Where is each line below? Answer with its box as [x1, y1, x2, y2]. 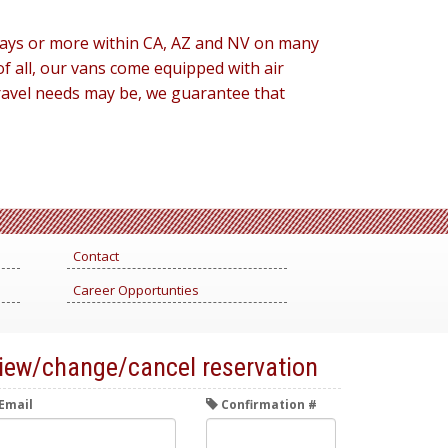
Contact [73, 247, 119, 265]
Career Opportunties [73, 281, 199, 299]
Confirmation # [218, 396, 318, 413]
